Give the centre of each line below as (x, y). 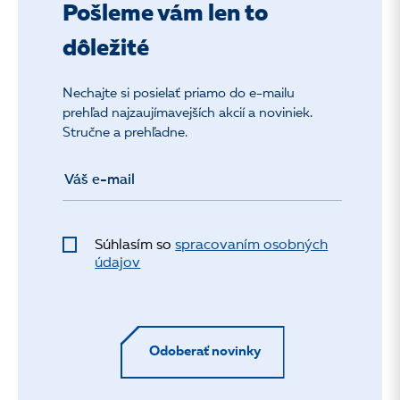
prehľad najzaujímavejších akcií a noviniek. (187, 114)
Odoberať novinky (204, 352)
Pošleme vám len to (165, 14)
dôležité (106, 49)
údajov (118, 263)
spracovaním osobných (252, 246)
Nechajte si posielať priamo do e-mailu (179, 94)
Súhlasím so (135, 246)
